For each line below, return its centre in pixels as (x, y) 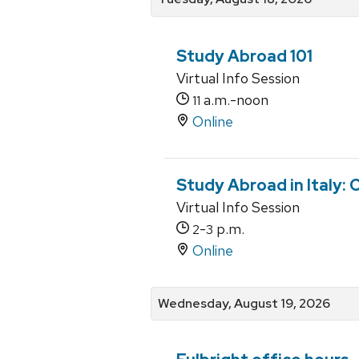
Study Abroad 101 (244, 56)
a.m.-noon (234, 99)
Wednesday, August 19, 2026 (244, 303)
